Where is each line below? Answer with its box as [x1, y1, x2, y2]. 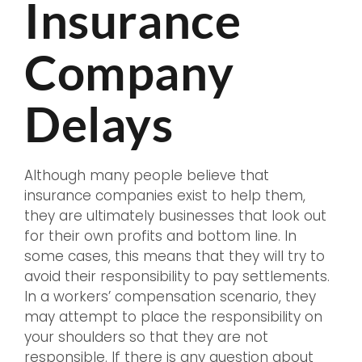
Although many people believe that [24, 166, 269, 186]
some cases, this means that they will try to [24, 246, 325, 267]
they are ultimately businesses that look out [24, 206, 326, 226]
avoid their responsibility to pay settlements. [24, 267, 330, 287]
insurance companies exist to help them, [24, 186, 305, 206]
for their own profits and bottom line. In [24, 226, 297, 246]
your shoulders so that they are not [24, 327, 268, 347]
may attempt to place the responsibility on [24, 307, 322, 327]
